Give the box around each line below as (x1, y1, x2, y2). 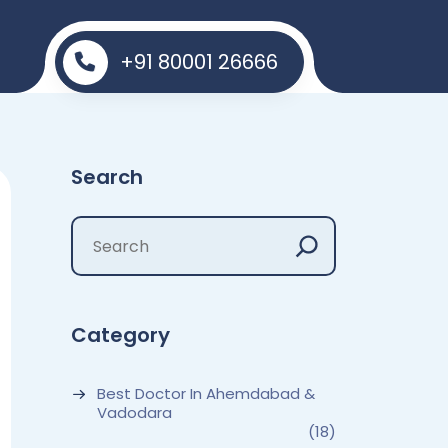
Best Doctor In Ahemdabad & (97, 383, 315, 404)
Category (71, 321, 170, 349)
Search (71, 163, 143, 191)
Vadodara (97, 402, 172, 423)
